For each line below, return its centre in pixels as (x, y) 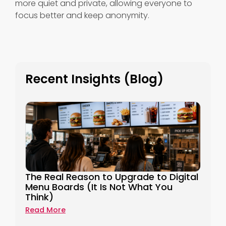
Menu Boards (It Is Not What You (99, 187)
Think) (39, 197)
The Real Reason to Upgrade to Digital (112, 177)
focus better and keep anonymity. (82, 16)
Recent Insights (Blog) (94, 79)
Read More (45, 210)
